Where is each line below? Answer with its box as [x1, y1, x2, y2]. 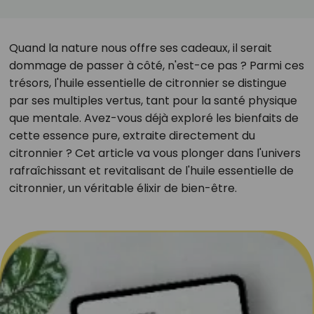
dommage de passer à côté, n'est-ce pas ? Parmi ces [8, 57, 304, 74]
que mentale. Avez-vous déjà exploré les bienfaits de [8, 110, 299, 126]
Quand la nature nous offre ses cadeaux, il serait [8, 40, 272, 56]
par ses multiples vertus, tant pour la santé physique [8, 93, 297, 109]
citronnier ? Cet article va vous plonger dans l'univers [8, 145, 301, 161]
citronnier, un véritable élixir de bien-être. [8, 180, 237, 196]
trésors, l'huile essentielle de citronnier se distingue [8, 75, 287, 91]
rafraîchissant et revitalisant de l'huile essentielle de [8, 163, 294, 179]
